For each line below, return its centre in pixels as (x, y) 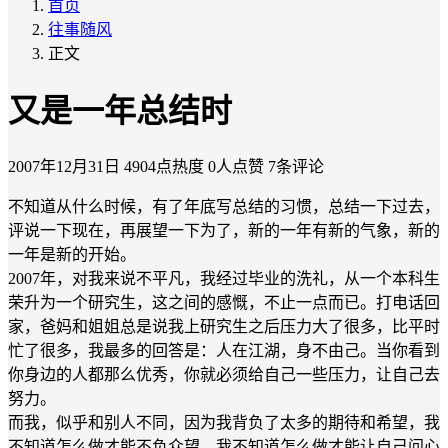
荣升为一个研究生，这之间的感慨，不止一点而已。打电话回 (224, 302)
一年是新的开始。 (72, 254)
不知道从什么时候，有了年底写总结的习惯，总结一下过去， (224, 206)
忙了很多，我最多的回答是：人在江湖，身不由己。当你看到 (224, 350)
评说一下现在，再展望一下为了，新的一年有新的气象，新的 (224, 230)
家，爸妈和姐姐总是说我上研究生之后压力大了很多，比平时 (224, 326)
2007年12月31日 (64, 166)
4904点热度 (164, 166)
